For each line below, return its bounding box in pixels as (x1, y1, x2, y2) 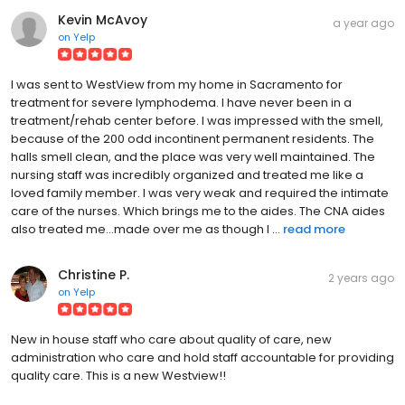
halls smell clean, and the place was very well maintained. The (11, 147, 375, 165)
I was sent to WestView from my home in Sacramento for (11, 75, 343, 93)
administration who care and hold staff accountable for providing (11, 348, 394, 366)
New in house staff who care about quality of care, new (11, 330, 332, 348)
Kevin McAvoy (58, 10, 147, 29)
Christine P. (58, 265, 129, 284)
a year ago (333, 14, 394, 31)
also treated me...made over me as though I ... (11, 220, 280, 238)
